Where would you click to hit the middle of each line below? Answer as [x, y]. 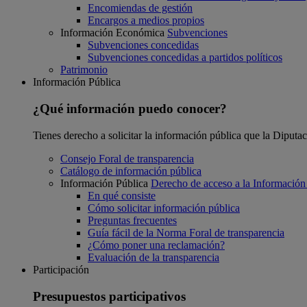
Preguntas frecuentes [132, 220]
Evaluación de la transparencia [153, 257]
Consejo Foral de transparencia [127, 158]
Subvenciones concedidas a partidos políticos [185, 58]
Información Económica [112, 33]
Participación [61, 269]
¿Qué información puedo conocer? [130, 109]
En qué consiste [122, 195]
